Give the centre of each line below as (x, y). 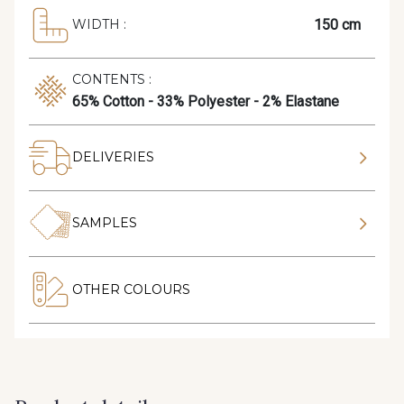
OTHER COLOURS (131, 289)
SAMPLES (105, 223)
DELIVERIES (113, 157)
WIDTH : (99, 25)
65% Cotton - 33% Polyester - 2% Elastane (206, 101)
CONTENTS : (112, 79)
